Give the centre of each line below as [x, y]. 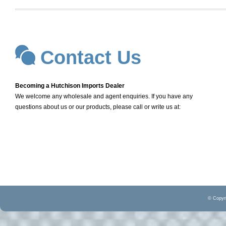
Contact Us [91, 57]
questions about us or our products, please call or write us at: [98, 107]
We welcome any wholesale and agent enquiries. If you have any [104, 96]
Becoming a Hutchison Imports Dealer [70, 86]
